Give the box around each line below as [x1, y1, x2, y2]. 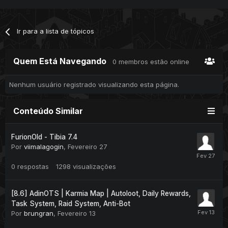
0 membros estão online [112, 58, 189, 66]
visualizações [73, 162, 116, 171]
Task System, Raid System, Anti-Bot [11, 199, 130, 208]
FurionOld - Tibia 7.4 [11, 133, 77, 141]
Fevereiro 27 [68, 142, 107, 151]
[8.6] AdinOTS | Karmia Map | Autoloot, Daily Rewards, [11, 189, 191, 198]
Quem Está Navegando [13, 56, 112, 67]
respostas [17, 162, 49, 171]
